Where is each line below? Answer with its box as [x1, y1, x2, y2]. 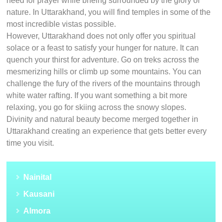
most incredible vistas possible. [6, 20, 116, 29]
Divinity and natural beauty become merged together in [6, 115, 199, 124]
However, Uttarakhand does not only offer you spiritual [6, 32, 196, 41]
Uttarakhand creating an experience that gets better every [6, 127, 207, 136]
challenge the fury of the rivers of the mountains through [6, 79, 201, 88]
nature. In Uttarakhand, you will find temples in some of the [6, 8, 211, 17]
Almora [23, 207, 51, 216]
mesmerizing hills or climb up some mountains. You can [6, 67, 202, 76]
